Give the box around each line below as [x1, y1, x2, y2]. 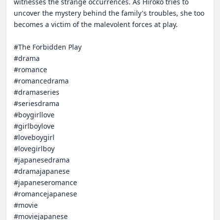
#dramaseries [14, 87, 61, 97]
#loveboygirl [14, 133, 56, 142]
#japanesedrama [14, 155, 72, 165]
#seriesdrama [14, 99, 61, 108]
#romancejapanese [14, 189, 79, 198]
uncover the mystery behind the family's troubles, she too [14, 8, 204, 18]
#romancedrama [14, 76, 71, 85]
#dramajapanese [14, 166, 72, 176]
